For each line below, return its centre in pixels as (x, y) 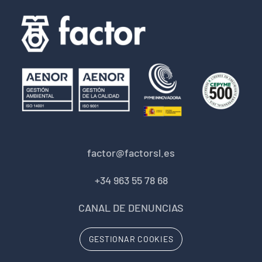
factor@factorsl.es (131, 153)
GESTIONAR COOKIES (131, 239)
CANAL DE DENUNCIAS (131, 208)
